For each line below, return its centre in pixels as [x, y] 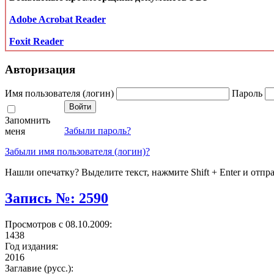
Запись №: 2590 [57, 198]
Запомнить [28, 120]
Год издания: [31, 246]
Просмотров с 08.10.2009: [58, 224]
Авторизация [40, 69]
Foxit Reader [36, 41]
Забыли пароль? [98, 131]
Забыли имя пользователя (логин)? [77, 152]
